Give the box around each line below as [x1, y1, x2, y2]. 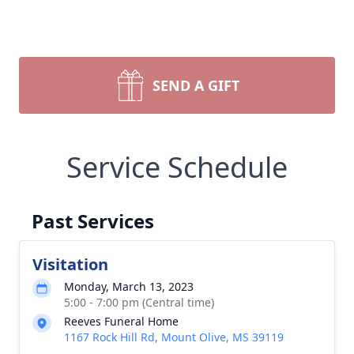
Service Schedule [66, 148, 288, 186]
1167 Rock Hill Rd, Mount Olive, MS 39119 [64, 330, 284, 345]
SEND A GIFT [153, 76, 239, 95]
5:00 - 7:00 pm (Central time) [64, 295, 214, 310]
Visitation [32, 254, 108, 275]
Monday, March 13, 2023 [64, 279, 194, 294]
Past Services [32, 208, 154, 234]
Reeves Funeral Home [64, 314, 179, 329]
